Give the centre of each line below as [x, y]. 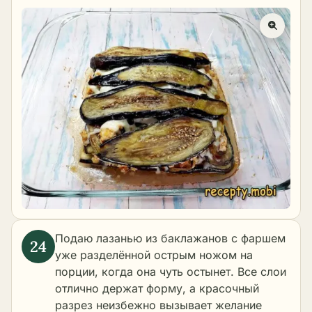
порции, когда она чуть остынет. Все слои [171, 272]
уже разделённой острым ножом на [154, 255]
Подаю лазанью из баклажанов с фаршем [170, 239]
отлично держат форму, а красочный [157, 289]
